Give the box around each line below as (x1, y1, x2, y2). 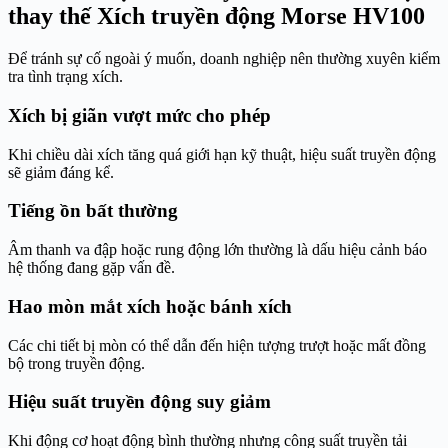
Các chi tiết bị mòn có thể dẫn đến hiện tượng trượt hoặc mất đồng (8, 336, 426, 354)
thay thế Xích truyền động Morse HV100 (8, 3, 425, 30)
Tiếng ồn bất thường (8, 200, 178, 222)
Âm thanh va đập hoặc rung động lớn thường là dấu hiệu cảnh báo (8, 241, 427, 259)
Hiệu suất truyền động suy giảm (8, 391, 271, 413)
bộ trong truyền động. (8, 354, 145, 372)
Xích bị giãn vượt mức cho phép (8, 104, 271, 126)
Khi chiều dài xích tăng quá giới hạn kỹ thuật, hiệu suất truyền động (8, 145, 436, 163)
